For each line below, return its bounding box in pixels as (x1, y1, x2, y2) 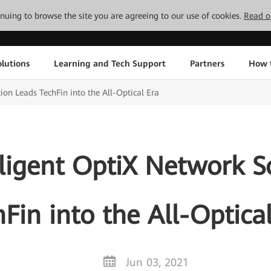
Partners (189, 58, 224, 68)
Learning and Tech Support (53, 58, 166, 68)
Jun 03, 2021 (126, 256, 189, 269)
